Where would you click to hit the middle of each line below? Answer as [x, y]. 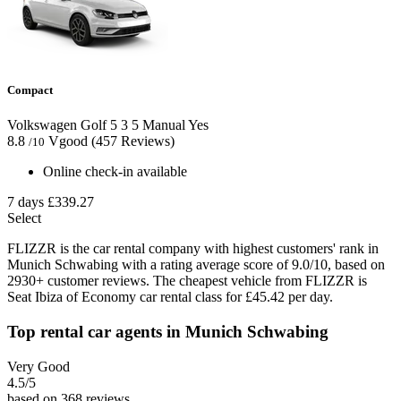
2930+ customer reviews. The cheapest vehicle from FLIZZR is [187, 281]
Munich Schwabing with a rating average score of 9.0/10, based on [196, 265]
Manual [162, 125]
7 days [26, 202]
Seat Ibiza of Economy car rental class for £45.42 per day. [170, 297]
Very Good [38, 366]
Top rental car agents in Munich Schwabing [168, 332]
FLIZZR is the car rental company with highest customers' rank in [193, 249]
